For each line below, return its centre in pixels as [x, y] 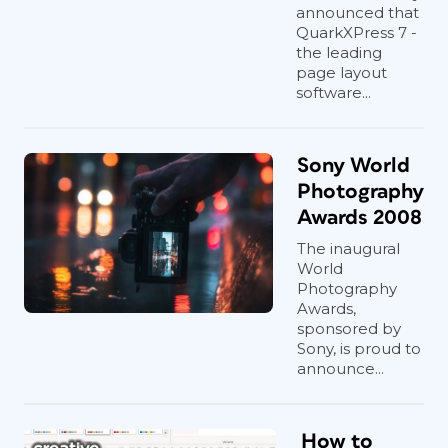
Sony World [353, 165]
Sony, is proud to [359, 348]
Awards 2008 [359, 217]
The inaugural [348, 248]
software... [333, 92]
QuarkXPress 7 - [356, 32]
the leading [339, 52]
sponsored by [349, 328]
